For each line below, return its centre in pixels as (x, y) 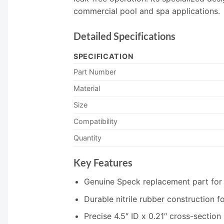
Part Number (95, 72)
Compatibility (95, 121)
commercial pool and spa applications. (147, 11)
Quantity (87, 138)
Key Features (103, 163)
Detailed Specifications (124, 36)
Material (87, 88)
